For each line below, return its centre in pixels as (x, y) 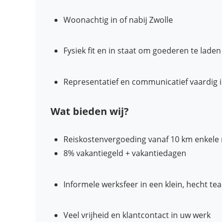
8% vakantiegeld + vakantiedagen (125, 153)
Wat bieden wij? (90, 111)
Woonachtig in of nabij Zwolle (118, 20)
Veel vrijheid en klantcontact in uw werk (137, 215)
